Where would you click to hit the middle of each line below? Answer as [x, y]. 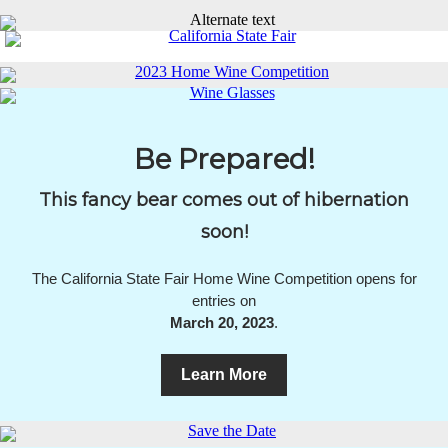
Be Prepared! [224, 159]
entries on [224, 300]
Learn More [224, 374]
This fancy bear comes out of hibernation [224, 200]
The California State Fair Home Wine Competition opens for [224, 278]
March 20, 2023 [222, 322]
